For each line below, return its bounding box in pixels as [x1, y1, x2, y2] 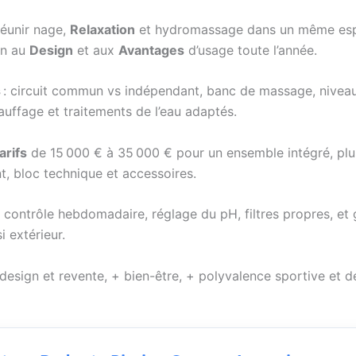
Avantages [118, 41, 184, 58]
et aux [73, 41, 118, 58]
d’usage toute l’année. [184, 41, 317, 58]
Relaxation [70, 21, 135, 37]
